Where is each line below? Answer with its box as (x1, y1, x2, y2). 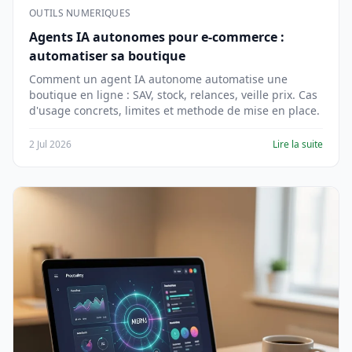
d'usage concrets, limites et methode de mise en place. (29, 103, 320, 118)
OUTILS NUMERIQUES (29, 6, 131, 20)
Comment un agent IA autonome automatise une (29, 71, 288, 86)
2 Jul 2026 (29, 137, 71, 151)
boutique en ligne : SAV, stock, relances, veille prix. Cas (29, 87, 317, 102)
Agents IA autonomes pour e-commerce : (29, 28, 284, 46)
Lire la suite (273, 137, 323, 151)
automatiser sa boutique (29, 47, 185, 64)
